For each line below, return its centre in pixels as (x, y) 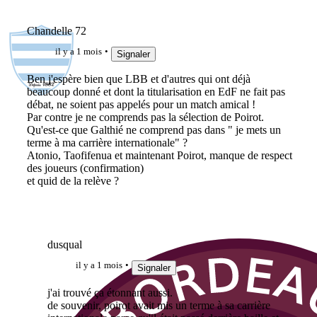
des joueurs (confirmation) (85, 168)
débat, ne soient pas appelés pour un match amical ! (141, 104)
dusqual (65, 244)
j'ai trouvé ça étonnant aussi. (110, 292)
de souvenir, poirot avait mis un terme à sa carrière (159, 305)
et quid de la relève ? (73, 180)
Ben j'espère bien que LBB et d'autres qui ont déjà (138, 79)
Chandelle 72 (56, 30)
